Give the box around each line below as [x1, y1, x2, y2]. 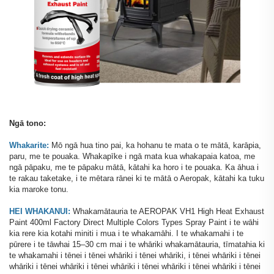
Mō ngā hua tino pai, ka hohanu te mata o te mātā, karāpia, [51, 141, 261, 150]
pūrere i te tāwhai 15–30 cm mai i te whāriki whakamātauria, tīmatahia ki [9, 240, 265, 250]
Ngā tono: [9, 119, 46, 128]
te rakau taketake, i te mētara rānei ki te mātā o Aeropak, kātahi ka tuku [9, 174, 264, 183]
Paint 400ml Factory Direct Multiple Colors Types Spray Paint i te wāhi [9, 218, 259, 228]
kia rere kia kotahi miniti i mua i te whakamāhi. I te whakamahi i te [9, 229, 243, 239]
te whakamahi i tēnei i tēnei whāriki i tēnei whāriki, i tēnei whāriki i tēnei [9, 251, 261, 261]
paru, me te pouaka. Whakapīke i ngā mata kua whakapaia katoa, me [9, 152, 255, 161]
